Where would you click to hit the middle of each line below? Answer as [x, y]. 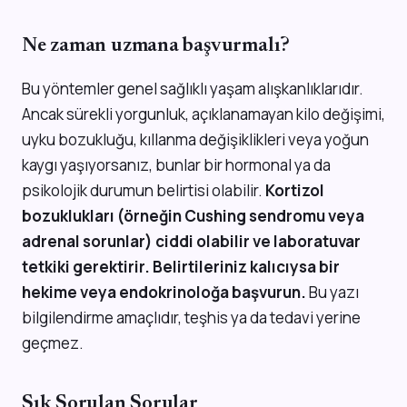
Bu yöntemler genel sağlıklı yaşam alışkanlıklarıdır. [193, 88]
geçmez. [53, 342]
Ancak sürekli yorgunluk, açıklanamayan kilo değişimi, [203, 114]
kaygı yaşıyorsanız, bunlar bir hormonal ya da [176, 164]
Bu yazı [333, 292]
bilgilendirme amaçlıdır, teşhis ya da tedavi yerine [191, 317]
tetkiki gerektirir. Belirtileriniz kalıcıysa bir [181, 266]
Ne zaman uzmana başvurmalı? [156, 47]
